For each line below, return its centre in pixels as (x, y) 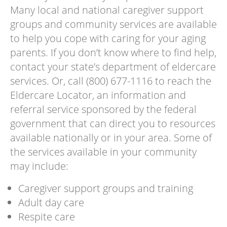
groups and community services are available (113, 24)
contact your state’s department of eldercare (113, 67)
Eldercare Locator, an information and (98, 95)
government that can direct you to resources (112, 124)
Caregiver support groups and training (105, 188)
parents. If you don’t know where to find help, (113, 53)
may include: (39, 166)
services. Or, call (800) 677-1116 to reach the (110, 81)
